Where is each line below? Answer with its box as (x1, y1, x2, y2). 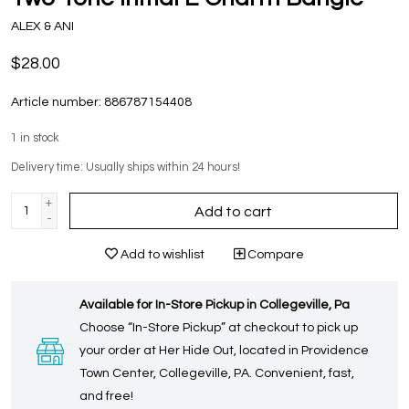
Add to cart (194, 204, 273, 220)
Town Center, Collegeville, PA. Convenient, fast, (79, 367, 354, 381)
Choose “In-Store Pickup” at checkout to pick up (79, 321, 358, 335)
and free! (79, 390, 133, 404)
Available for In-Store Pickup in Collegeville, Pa (79, 299, 350, 312)
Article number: (11, 96, 101, 110)
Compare (245, 248, 304, 262)
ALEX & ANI (11, 20, 74, 34)
